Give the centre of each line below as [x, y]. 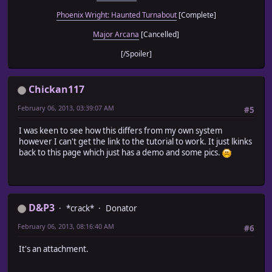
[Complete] [196, 15]
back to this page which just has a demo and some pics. [121, 153]
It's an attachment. [54, 249]
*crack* [80, 209]
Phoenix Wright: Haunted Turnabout [116, 15]
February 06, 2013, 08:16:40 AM [66, 226]
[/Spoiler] [136, 54]
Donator [121, 209]
